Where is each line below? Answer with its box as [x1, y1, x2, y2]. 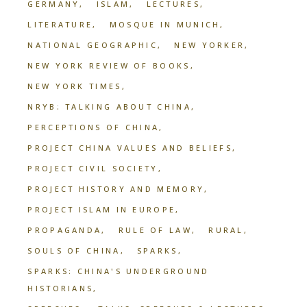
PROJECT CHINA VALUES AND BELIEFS [27, 142, 232, 153]
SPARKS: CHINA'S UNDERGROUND [27, 265, 210, 276]
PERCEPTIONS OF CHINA [27, 121, 160, 132]
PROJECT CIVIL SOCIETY [27, 162, 158, 173]
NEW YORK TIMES [27, 80, 122, 91]
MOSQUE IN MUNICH [109, 19, 221, 29]
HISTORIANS [27, 282, 94, 293]
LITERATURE [27, 19, 93, 29]
